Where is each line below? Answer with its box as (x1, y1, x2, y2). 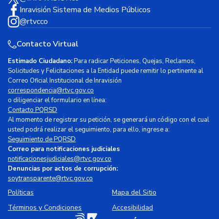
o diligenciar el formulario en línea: (8, 96, 107, 105)
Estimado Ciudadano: (8, 57, 72, 66)
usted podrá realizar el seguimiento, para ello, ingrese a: (8, 125, 170, 134)
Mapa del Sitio (112, 188, 156, 197)
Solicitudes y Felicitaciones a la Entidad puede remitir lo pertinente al (8, 66, 203, 76)
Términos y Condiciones (8, 203, 82, 213)
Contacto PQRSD (8, 106, 57, 115)
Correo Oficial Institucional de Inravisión (8, 76, 122, 86)
